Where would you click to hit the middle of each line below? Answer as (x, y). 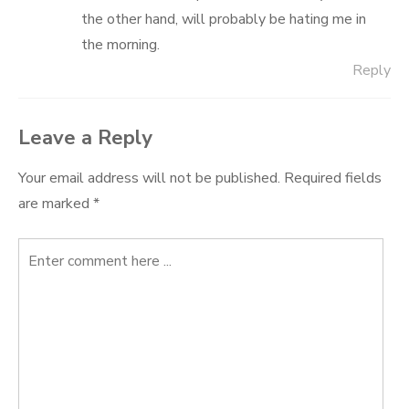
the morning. (121, 45)
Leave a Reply (85, 138)
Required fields (333, 178)
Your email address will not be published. (149, 178)
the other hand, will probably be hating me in (224, 19)
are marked (56, 204)
